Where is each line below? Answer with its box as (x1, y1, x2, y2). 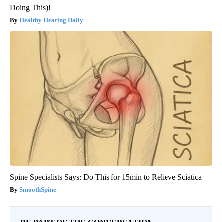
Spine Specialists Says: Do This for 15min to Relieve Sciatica (10, 172, 202, 181)
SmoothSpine (19, 185, 56, 193)
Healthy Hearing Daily (19, 16, 83, 24)
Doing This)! (10, 3, 51, 12)
